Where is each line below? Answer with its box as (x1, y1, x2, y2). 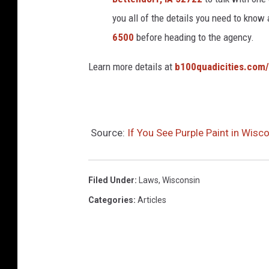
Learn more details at (88, 60, 175, 73)
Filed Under (88, 175, 134, 185)
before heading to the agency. (134, 31, 254, 43)
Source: (88, 126, 127, 139)
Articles (138, 195, 166, 205)
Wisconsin (162, 175, 200, 185)
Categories (88, 195, 133, 205)
